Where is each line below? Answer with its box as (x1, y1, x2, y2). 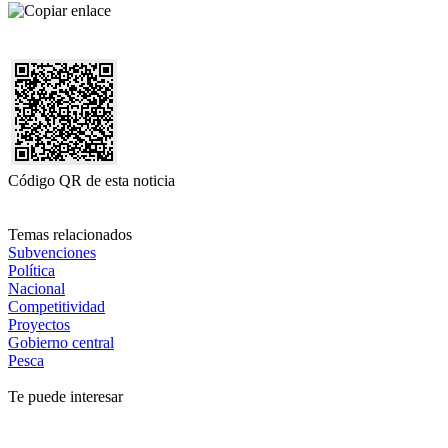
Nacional (8, 279, 65, 297)
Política (8, 261, 55, 279)
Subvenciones (8, 243, 96, 261)
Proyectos (8, 315, 70, 333)
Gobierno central (8, 333, 114, 351)
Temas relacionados (8, 225, 132, 243)
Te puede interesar (8, 387, 123, 405)
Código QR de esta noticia (8, 171, 175, 189)
